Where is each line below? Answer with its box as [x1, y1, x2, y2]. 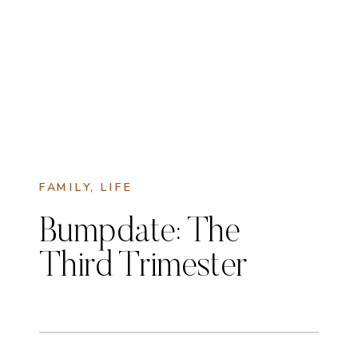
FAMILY [38, 180, 91, 196]
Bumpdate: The [39, 216, 241, 251]
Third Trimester [39, 250, 248, 285]
